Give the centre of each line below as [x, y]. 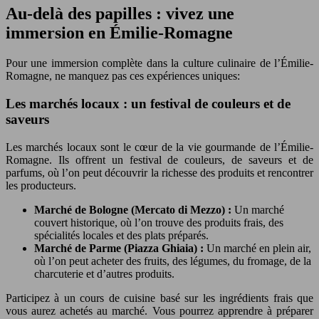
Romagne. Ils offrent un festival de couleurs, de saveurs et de [159, 159]
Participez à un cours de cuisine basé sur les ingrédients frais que [159, 298]
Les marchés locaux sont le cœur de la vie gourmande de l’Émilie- [159, 147]
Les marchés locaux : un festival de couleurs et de [148, 103]
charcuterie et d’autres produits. [104, 273]
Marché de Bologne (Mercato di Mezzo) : [134, 209]
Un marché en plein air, [259, 248]
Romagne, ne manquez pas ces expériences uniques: [123, 76]
